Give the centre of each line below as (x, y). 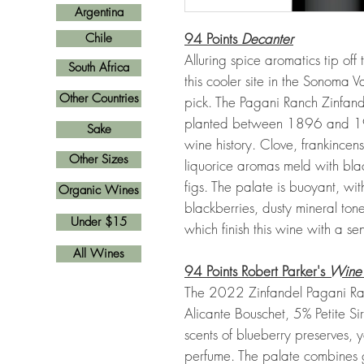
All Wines (99, 253)
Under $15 (99, 222)
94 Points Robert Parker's (257, 271)
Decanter (267, 39)
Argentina (99, 12)
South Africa (99, 67)
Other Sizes (99, 159)
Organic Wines (99, 190)
